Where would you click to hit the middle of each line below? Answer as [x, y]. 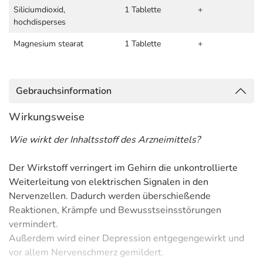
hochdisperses [40, 22]
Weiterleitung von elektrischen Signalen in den [109, 182]
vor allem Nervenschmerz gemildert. [86, 252]
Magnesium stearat [48, 44]
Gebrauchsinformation [64, 91]
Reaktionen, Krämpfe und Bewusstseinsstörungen [115, 210]
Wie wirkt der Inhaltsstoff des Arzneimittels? [104, 140]
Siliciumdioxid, [39, 10]
